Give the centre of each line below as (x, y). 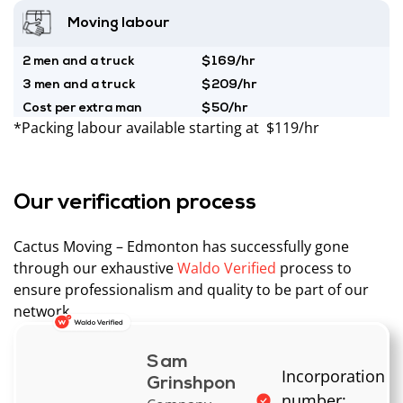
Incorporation (333, 376)
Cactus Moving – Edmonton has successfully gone (181, 246)
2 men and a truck (79, 61)
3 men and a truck (79, 85)
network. (43, 311)
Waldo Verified (227, 268)
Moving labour (118, 23)
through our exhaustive (95, 268)
